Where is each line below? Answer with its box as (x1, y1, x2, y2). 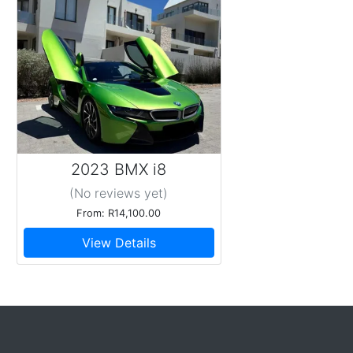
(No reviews (69, 184, 141, 201)
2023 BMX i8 (71, 160, 167, 179)
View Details (81, 234, 156, 251)
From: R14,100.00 (76, 206, 162, 219)
